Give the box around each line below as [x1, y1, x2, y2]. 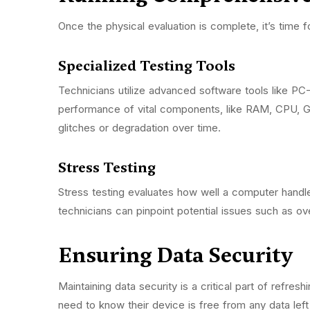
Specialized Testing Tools [58, 56, 239, 76]
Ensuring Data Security [58, 241, 298, 270]
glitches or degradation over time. [58, 121, 224, 135]
